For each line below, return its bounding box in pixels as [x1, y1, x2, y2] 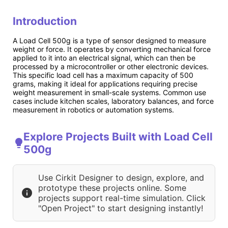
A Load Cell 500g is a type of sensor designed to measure [13, 36, 206, 45]
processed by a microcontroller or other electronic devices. [13, 62, 209, 71]
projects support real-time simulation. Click [38, 193, 206, 203]
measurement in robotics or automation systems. [13, 105, 174, 115]
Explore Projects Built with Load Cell [23, 130, 213, 143]
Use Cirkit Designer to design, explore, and [38, 173, 204, 183]
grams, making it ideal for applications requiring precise [13, 79, 197, 89]
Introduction [13, 14, 77, 27]
